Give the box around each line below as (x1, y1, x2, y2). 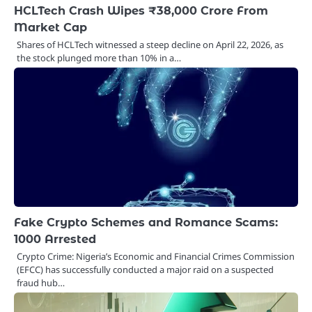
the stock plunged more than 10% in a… (17, 52, 181, 65)
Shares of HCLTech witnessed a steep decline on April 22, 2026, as (17, 38, 283, 52)
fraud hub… (17, 276, 65, 290)
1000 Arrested (14, 232, 96, 247)
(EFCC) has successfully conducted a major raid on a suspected (17, 263, 274, 276)
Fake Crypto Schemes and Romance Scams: (14, 215, 278, 230)
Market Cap (14, 20, 87, 35)
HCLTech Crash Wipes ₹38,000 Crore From (14, 3, 268, 18)
